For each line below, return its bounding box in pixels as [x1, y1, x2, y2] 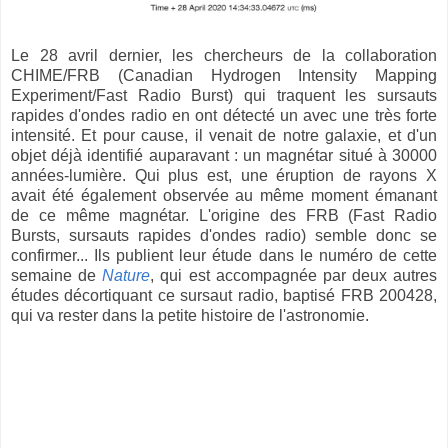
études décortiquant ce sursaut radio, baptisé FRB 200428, [11, 286, 437, 304]
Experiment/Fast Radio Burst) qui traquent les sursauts [11, 86, 437, 104]
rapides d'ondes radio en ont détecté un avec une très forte [11, 106, 437, 124]
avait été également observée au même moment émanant [11, 186, 437, 204]
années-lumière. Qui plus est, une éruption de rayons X [11, 166, 437, 184]
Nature [102, 266, 151, 284]
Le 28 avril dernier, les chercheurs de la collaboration [11, 46, 437, 64]
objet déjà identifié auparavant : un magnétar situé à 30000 [11, 146, 437, 164]
